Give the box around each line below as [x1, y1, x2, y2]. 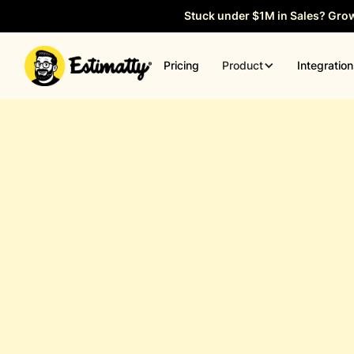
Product [221, 58, 263, 73]
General [140, 153, 171, 165]
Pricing [163, 58, 199, 73]
